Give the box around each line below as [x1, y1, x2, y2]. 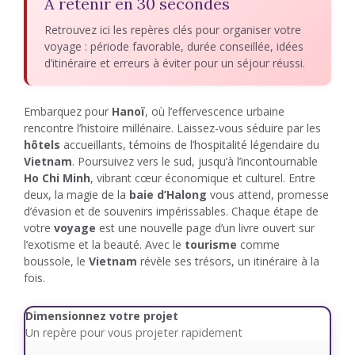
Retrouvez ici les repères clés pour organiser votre [44, 22, 301, 37]
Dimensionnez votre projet [25, 308, 178, 323]
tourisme [185, 237, 237, 252]
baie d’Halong [129, 187, 207, 202]
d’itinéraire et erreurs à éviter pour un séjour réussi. [44, 55, 305, 71]
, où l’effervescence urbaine [145, 104, 284, 119]
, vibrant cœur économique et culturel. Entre [90, 170, 315, 185]
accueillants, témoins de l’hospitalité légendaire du [60, 137, 319, 152]
